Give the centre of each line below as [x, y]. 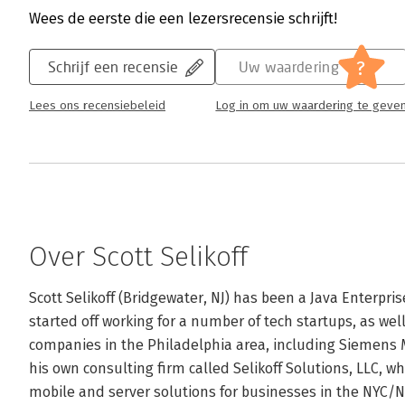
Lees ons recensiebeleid [97, 106]
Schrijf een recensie [113, 66]
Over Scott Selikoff [138, 257]
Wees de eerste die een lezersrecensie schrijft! [183, 19]
